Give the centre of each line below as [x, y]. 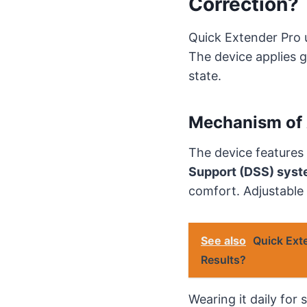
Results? [223, 259]
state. [205, 75]
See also [223, 240]
